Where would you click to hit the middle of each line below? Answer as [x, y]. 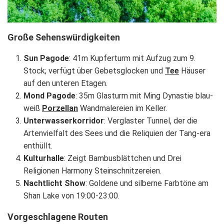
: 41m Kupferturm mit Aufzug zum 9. [132, 58]
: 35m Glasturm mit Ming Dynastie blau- [144, 96]
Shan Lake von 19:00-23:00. [71, 196]
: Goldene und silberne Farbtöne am [147, 183]
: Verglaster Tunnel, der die [151, 121]
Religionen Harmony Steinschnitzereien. [92, 171]
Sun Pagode [46, 58]
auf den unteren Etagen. [65, 83]
